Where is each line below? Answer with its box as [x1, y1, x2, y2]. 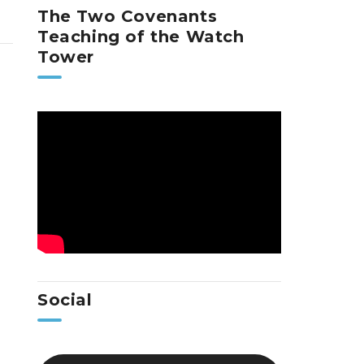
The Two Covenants [37, 6, 218, 26]
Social [37, 290, 93, 310]
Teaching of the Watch [37, 27, 245, 46]
